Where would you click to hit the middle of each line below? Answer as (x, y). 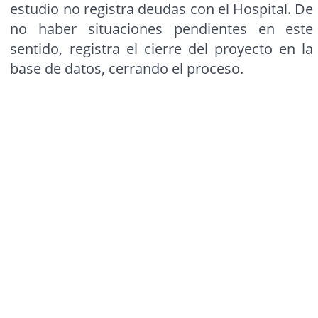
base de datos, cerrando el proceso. (127, 69)
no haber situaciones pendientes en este (162, 29)
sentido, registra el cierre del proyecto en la (162, 49)
